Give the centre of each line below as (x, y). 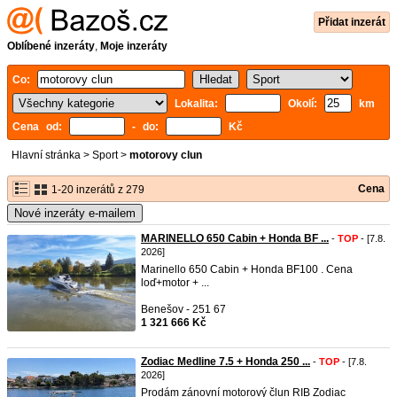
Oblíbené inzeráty (51, 46)
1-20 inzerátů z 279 (97, 190)
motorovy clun (166, 155)
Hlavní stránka (46, 155)
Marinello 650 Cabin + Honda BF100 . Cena (247, 269)
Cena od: (41, 127)
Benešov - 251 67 (183, 309)
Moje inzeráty (134, 46)
